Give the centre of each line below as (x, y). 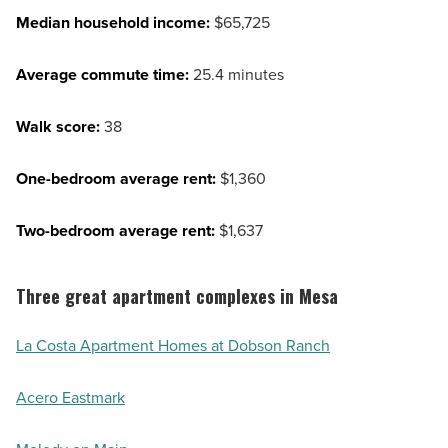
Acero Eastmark (70, 398)
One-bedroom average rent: (118, 179)
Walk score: (58, 127)
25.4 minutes (236, 75)
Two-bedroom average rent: (115, 231)
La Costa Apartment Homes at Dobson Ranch (173, 346)
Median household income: (113, 23)
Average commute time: (102, 75)
